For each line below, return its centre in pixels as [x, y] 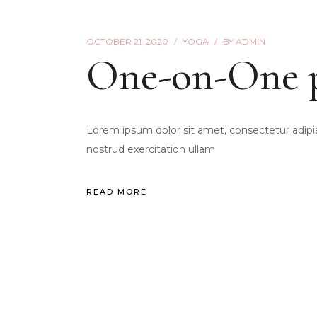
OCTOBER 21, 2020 [127, 41]
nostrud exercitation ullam [151, 149]
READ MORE [117, 192]
